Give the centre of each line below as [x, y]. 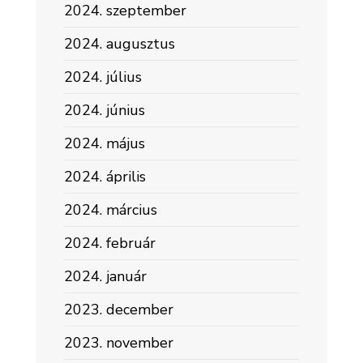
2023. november [119, 343]
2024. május [105, 143]
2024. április [105, 177]
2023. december [119, 310]
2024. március [111, 210]
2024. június [105, 110]
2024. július [103, 77]
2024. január [105, 276]
